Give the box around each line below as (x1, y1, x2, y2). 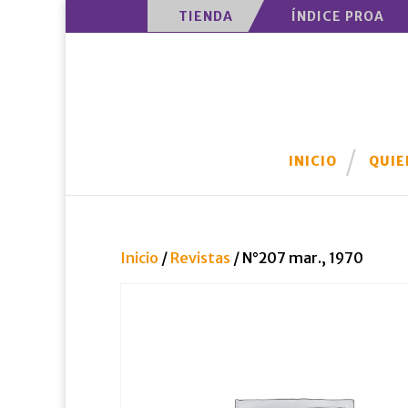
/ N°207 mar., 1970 (230, 249, 363, 267)
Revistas (170, 249, 230, 267)
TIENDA (178, 7, 233, 25)
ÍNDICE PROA (291, 7, 384, 25)
